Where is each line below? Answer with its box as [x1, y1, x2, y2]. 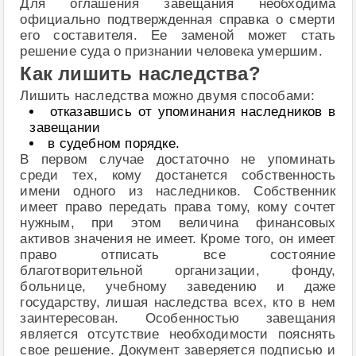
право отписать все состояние [20, 247, 336, 262]
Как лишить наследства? [20, 64, 261, 85]
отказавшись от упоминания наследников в [49, 104, 336, 119]
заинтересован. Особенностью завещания [20, 311, 336, 326]
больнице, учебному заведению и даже [20, 279, 336, 294]
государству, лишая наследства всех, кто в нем [20, 295, 336, 310]
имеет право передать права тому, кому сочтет [20, 199, 336, 215]
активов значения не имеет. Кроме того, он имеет [20, 231, 336, 246]
